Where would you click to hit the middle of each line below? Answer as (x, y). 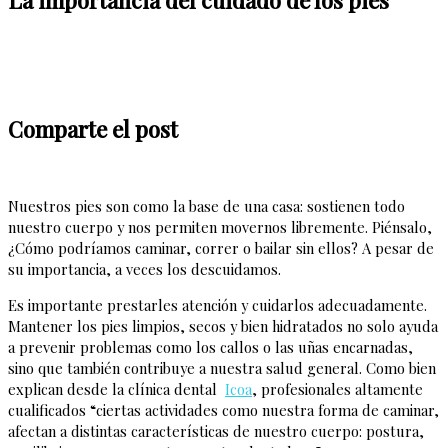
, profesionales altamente (337, 388)
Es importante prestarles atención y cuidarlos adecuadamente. (217, 304)
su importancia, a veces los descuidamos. (144, 269)
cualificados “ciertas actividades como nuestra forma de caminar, (223, 409)
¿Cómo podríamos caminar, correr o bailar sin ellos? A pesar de (221, 248)
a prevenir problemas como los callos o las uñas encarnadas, (210, 346)
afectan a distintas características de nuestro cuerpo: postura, (216, 430)
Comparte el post (93, 128)
